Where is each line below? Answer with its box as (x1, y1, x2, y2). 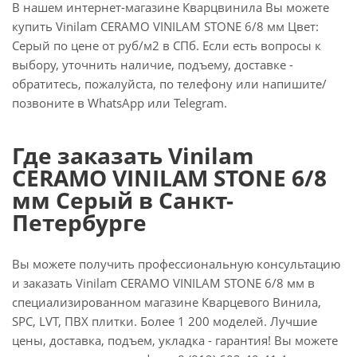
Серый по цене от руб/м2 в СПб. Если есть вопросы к (12, 37, 321, 53)
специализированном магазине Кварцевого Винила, (12, 294, 321, 310)
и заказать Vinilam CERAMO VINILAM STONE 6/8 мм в (12, 275, 315, 291)
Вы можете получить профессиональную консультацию (12, 256, 340, 272)
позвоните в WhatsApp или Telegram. (12, 95, 227, 111)
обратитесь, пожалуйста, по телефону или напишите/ (12, 76, 327, 92)
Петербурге (12, 207, 147, 237)
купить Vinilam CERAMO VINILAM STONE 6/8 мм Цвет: (12, 18, 319, 34)
